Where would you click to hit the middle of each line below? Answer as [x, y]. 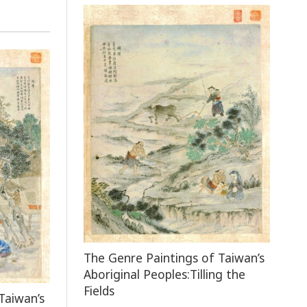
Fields [99, 290]
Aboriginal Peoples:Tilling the [165, 274]
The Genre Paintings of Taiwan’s [174, 257]
